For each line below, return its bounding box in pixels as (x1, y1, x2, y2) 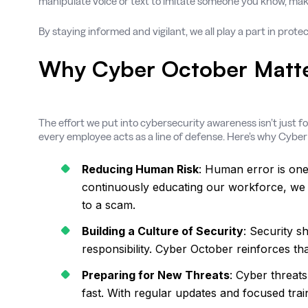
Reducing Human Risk (82, 162, 199, 176)
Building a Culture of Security (82, 224, 243, 238)
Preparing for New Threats (82, 268, 230, 282)
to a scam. (82, 198, 135, 212)
